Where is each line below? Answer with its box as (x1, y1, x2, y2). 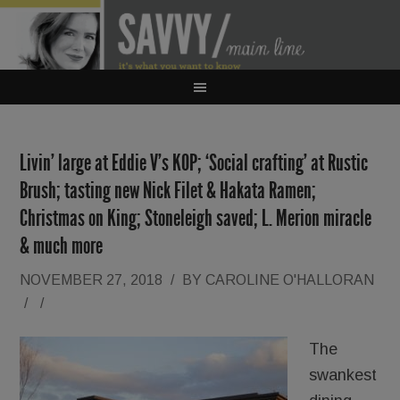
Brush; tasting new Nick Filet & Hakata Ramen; (20, 177, 317, 204)
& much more (20, 232, 104, 260)
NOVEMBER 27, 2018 (20, 272, 163, 287)
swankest (309, 366, 378, 384)
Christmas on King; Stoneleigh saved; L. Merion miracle (20, 204, 372, 232)
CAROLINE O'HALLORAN (205, 272, 375, 287)
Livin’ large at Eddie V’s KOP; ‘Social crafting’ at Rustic (20, 149, 369, 177)
